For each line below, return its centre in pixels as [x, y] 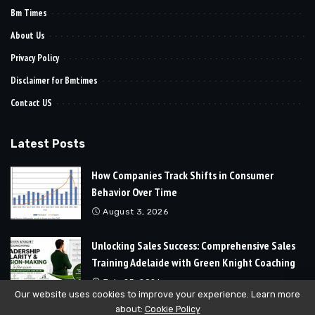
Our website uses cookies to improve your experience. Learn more [157, 294]
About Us [28, 35]
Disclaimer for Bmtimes [54, 80]
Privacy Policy [35, 58]
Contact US [31, 103]
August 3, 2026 [136, 211]
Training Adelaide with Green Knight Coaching [193, 262]
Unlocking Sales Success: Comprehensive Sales [193, 245]
